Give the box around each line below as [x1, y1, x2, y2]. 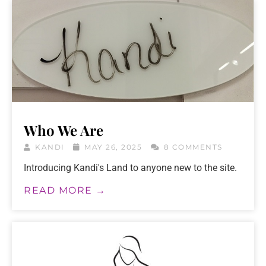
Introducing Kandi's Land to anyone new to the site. [24, 161, 237, 173]
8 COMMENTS [161, 142, 223, 151]
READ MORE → [24, 184, 106, 196]
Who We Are [24, 120, 103, 140]
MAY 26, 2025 [81, 142, 145, 151]
